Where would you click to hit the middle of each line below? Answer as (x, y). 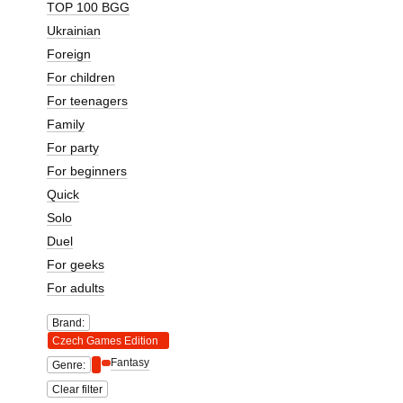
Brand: (68, 323)
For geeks (76, 264)
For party (73, 148)
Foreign (69, 54)
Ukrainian (74, 31)
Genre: (69, 365)
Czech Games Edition (105, 341)
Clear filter (77, 390)
